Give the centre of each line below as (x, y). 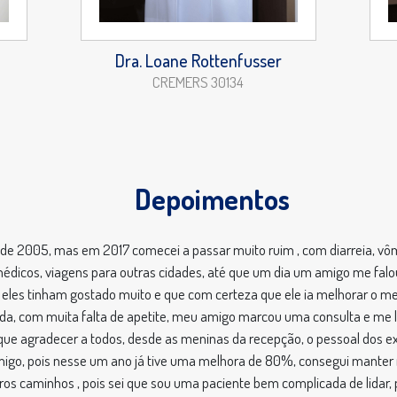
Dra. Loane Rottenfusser (198, 60)
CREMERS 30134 (198, 82)
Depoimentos (212, 199)
